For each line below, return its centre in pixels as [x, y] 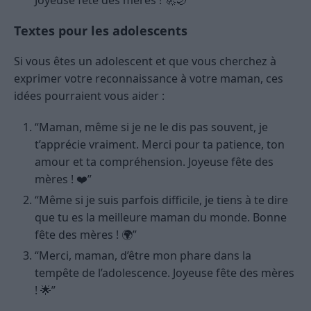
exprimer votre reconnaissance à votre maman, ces [149, 78]
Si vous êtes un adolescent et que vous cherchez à [145, 61]
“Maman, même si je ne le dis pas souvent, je [151, 127]
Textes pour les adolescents [101, 30]
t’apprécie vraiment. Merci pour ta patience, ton [160, 144]
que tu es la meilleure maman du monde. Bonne [161, 217]
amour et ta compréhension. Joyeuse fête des [154, 161]
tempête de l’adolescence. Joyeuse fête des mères [165, 272]
